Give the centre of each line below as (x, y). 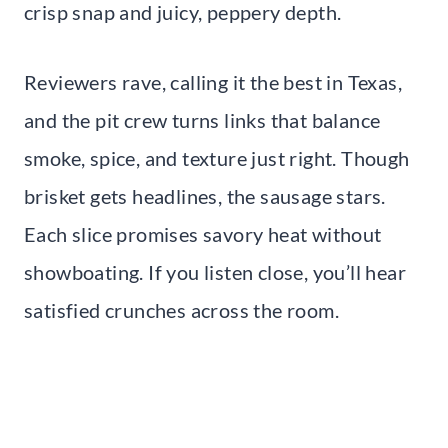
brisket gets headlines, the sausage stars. (205, 195)
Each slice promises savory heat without (203, 233)
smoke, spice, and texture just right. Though (217, 157)
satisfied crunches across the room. (181, 309)
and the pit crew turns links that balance (202, 119)
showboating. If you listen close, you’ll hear (215, 271)
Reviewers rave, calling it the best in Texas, (213, 81)
